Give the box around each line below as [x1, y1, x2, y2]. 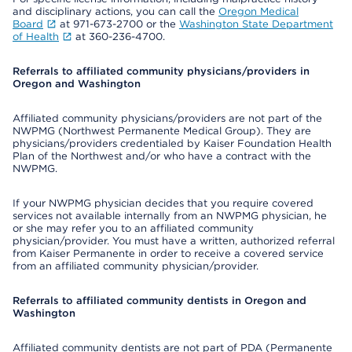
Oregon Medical [218, 5, 299, 17]
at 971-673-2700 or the [56, 18, 179, 30]
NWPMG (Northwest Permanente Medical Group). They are [13, 125, 311, 137]
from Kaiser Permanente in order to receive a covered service [13, 247, 324, 259]
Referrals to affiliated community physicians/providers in [13, 65, 310, 77]
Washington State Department [178, 18, 333, 30]
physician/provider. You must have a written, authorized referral [13, 235, 335, 247]
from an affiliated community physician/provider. [13, 260, 258, 272]
